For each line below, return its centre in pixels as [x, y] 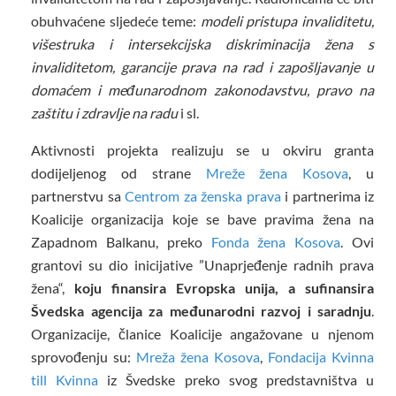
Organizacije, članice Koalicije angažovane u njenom [202, 334]
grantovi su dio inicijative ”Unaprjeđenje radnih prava [202, 265]
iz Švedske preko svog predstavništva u [236, 380]
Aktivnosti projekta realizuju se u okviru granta [202, 150]
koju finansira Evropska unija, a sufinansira [224, 288]
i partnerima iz [327, 196]
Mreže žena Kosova [277, 173]
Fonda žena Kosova [276, 242]
